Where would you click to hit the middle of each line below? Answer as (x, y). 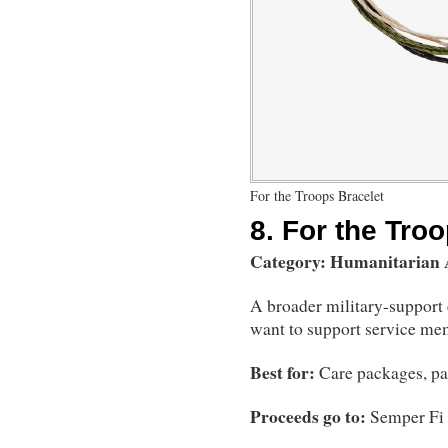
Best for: (282, 373)
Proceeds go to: (310, 417)
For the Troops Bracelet (317, 196)
